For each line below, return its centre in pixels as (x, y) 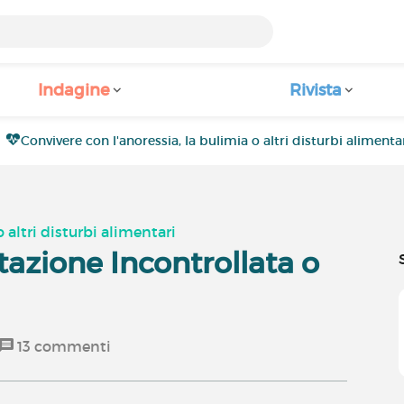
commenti (71, 346)
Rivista (316, 90)
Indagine (73, 90)
